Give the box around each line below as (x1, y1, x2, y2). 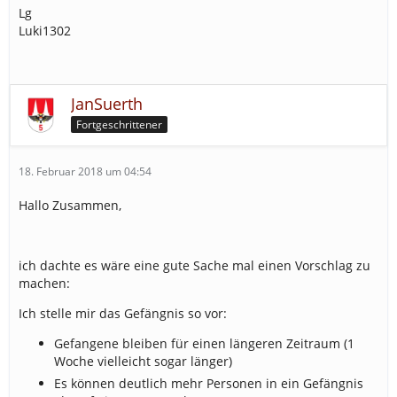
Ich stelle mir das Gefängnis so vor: (19, 305, 227, 322)
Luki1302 (19, 22, 71, 39)
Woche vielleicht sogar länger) (54, 353, 232, 370)
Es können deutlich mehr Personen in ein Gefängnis (54, 375, 363, 392)
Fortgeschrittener (76, 116, 162, 132)
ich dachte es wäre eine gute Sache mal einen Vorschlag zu (19, 257, 370, 274)
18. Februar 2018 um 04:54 (19, 164, 152, 179)
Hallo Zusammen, (19, 197, 121, 214)
